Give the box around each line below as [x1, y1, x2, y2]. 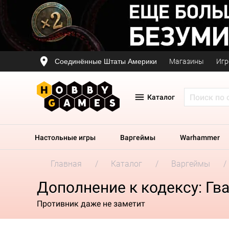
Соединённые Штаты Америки [55, 57, 157, 65]
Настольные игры [35, 133, 96, 142]
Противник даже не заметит [37, 198, 145, 209]
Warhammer [180, 133, 220, 142]
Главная [51, 159, 82, 169]
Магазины [169, 57, 204, 65]
